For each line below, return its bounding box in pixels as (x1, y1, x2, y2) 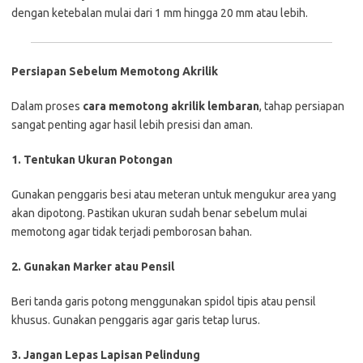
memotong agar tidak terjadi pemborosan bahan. (11, 224, 252, 238)
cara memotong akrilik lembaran (83, 99, 259, 113)
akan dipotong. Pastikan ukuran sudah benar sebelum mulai (11, 206, 307, 220)
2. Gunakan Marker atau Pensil (11, 259, 174, 273)
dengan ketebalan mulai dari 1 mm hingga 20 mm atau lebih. (11, 6, 308, 19)
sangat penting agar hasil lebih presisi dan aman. (11, 117, 253, 131)
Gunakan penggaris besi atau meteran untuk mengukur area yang (11, 187, 336, 201)
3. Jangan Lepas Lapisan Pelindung (11, 348, 200, 361)
